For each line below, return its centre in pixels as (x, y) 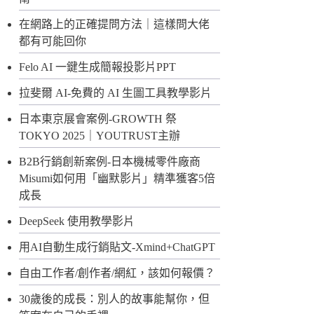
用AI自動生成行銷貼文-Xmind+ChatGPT (117, 247)
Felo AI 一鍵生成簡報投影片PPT (98, 67)
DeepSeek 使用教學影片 (77, 221)
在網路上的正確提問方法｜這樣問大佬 (115, 25)
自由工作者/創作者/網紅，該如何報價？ (117, 273)
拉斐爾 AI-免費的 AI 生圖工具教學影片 (116, 93)
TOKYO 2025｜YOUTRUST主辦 (100, 136)
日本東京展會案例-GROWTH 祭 (98, 119)
